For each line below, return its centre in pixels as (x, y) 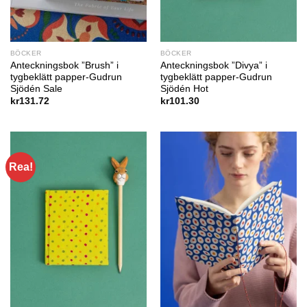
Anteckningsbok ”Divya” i (213, 65)
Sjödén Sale (36, 88)
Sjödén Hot (184, 88)
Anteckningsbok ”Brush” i (64, 65)
